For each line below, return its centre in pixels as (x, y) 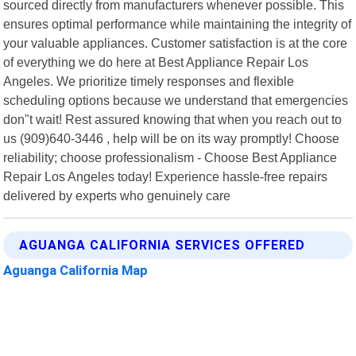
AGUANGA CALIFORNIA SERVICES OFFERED (163, 245)
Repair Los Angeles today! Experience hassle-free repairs (166, 176)
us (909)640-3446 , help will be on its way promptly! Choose (172, 138)
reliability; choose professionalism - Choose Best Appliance (170, 157)
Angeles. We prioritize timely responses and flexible (149, 81)
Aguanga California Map (76, 270)
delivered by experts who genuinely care (117, 195)
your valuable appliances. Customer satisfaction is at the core (176, 43)
